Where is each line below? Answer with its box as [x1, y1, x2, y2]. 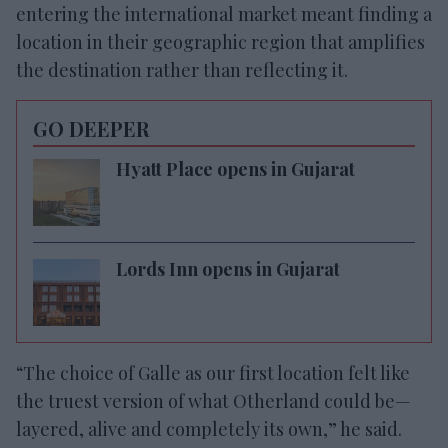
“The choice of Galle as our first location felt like [16, 360, 410, 385]
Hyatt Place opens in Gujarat [116, 156, 355, 181]
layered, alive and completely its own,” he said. [16, 416, 402, 441]
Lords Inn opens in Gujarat [116, 256, 340, 281]
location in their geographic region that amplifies [16, 29, 425, 54]
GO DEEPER [33, 114, 149, 142]
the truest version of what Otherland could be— [16, 388, 411, 413]
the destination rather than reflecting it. [16, 57, 348, 82]
